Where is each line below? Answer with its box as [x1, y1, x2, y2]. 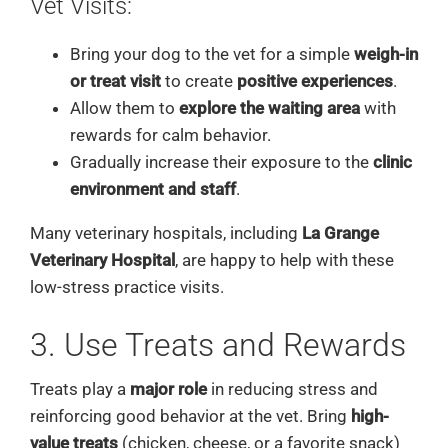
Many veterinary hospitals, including [29, 223, 302, 244]
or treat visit [69, 71, 161, 92]
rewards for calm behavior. [69, 125, 271, 146]
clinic [372, 152, 412, 173]
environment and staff [69, 179, 236, 200]
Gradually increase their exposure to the [69, 152, 373, 173]
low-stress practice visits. [29, 277, 224, 298]
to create [160, 71, 237, 92]
